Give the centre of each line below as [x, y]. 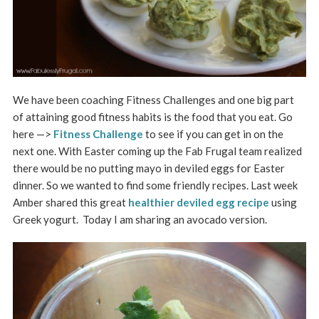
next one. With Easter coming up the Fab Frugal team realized [157, 151]
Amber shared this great [70, 202]
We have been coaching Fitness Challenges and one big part [153, 99]
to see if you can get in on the [213, 134]
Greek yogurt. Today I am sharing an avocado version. [140, 219]
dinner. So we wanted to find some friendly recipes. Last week [155, 185]
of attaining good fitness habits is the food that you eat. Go [152, 116]
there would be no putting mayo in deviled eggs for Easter [148, 168]
